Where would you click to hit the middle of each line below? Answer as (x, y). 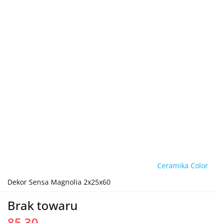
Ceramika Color (183, 166)
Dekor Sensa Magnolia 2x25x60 (59, 182)
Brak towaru (43, 205)
